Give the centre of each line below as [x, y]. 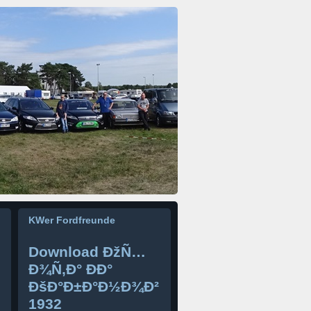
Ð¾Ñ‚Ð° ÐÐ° [70, 269]
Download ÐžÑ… [87, 252]
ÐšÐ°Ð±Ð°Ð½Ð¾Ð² [94, 286]
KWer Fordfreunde [72, 220]
